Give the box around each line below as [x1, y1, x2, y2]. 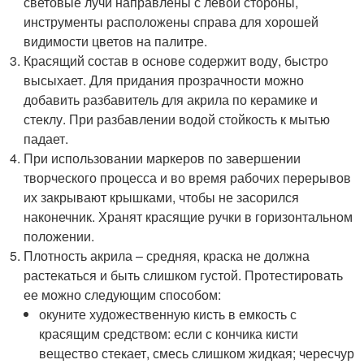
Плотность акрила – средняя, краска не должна [24, 245, 310, 265]
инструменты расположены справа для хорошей [24, 11, 319, 31]
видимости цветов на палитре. [24, 31, 208, 50]
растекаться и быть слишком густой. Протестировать [24, 265, 344, 284]
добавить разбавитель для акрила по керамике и [24, 89, 318, 109]
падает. [24, 128, 69, 148]
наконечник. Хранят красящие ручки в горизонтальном [24, 206, 353, 226]
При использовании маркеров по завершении [24, 148, 301, 167]
